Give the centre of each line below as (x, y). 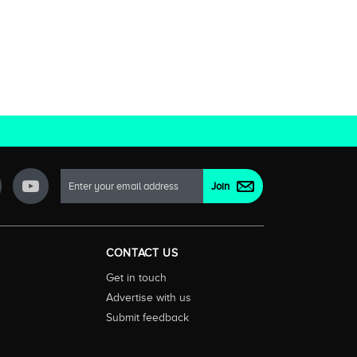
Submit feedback (147, 318)
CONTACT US (142, 253)
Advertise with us (149, 298)
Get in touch (136, 278)
